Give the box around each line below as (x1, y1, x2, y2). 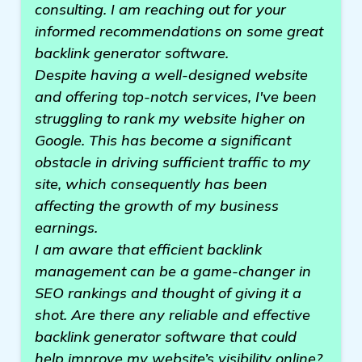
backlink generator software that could (35, 327, 297, 346)
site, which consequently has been (35, 175, 267, 193)
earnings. (35, 218, 98, 237)
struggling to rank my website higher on (35, 109, 305, 128)
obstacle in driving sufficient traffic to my (35, 153, 310, 171)
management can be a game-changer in (35, 262, 311, 280)
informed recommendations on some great (35, 22, 323, 40)
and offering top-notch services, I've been (35, 87, 317, 106)
